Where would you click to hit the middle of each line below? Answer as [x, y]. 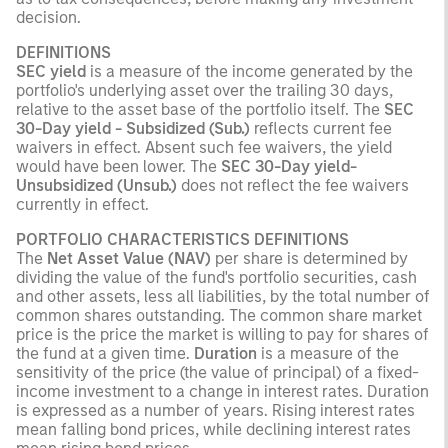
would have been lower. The [118, 166]
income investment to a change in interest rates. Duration [222, 391]
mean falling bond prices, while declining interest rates [213, 429]
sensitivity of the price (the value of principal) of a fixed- [217, 372]
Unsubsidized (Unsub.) [96, 185]
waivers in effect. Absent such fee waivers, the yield [204, 147]
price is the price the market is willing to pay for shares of [222, 334]
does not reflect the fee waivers [293, 185]
